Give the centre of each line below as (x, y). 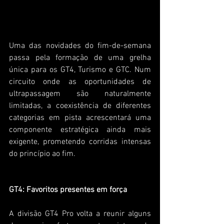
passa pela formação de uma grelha (80, 58)
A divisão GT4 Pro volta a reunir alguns (80, 214)
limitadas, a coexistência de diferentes (80, 106)
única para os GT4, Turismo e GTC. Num (80, 70)
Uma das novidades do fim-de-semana (80, 46)
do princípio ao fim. (42, 154)
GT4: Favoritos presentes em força (68, 190)
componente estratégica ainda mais (80, 130)
